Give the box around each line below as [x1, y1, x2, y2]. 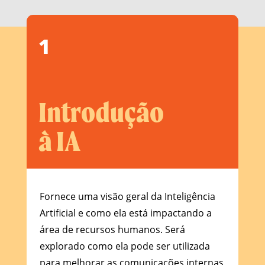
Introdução [38, 95, 164, 129]
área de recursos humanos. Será [39, 222, 185, 236]
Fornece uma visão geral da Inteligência [39, 189, 215, 203]
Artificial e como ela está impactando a [39, 206, 212, 219]
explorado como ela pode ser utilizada [39, 239, 210, 253]
